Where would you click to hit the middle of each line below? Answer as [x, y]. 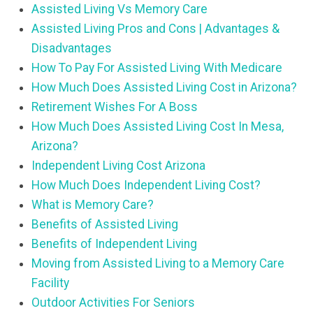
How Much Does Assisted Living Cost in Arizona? [164, 88]
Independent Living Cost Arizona [118, 166]
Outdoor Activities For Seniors [113, 303]
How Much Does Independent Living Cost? [146, 185]
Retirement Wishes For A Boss [115, 107]
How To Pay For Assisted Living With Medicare [157, 68]
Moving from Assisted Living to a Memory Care [158, 264]
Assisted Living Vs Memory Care [119, 9]
